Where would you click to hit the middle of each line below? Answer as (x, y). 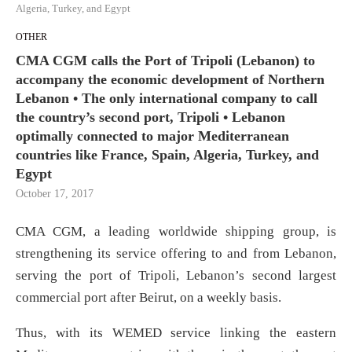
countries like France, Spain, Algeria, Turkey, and (167, 155)
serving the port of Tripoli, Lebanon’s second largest (176, 276)
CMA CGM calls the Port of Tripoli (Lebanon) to (165, 61)
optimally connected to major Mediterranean (152, 136)
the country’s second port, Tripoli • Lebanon (150, 117)
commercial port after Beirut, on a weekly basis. (148, 298)
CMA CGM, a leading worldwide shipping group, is (176, 232)
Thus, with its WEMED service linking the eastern (176, 333)
